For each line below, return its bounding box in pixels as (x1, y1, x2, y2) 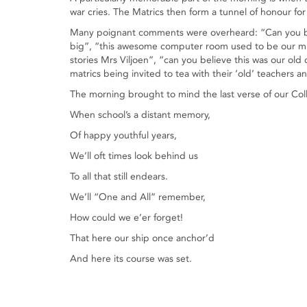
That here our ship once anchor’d (70, 232, 214, 244)
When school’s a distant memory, (70, 109, 210, 121)
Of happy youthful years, (70, 130, 177, 141)
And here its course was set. (70, 253, 192, 265)
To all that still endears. (70, 171, 168, 182)
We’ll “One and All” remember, (70, 191, 206, 203)
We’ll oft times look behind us (70, 150, 198, 162)
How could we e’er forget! (70, 212, 183, 223)
